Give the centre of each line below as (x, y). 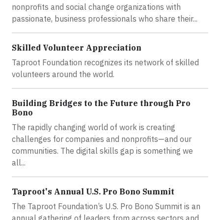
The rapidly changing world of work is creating (94, 127)
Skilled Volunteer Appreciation (77, 47)
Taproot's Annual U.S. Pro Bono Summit (93, 191)
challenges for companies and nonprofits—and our (102, 139)
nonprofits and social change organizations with (96, 7)
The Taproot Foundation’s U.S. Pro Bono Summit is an (106, 206)
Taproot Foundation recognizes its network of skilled (105, 62)
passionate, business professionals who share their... (105, 18)
